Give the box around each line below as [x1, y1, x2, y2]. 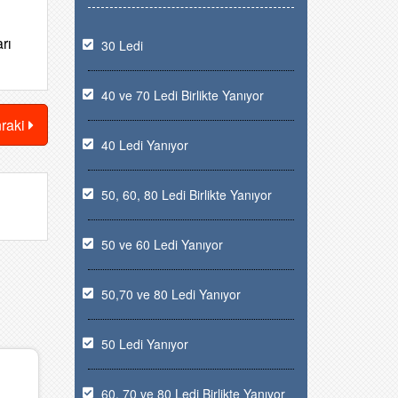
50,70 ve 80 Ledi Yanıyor [100, 285, 241, 303]
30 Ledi [100, 36, 143, 54]
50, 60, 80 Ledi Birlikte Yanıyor [100, 186, 272, 203]
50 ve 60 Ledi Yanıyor [100, 235, 223, 253]
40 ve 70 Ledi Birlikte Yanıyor [100, 86, 264, 104]
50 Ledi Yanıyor [100, 335, 188, 353]
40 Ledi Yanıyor [100, 136, 188, 154]
